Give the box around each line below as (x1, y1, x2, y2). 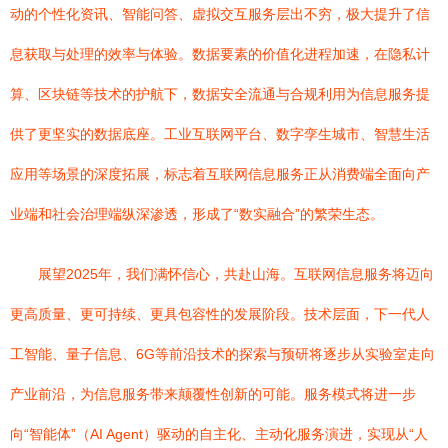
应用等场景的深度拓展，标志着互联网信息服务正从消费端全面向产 (10, 166, 430, 182)
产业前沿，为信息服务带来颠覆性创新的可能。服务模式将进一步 (10, 386, 416, 402)
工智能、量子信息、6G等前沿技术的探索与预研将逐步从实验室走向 (10, 346, 435, 362)
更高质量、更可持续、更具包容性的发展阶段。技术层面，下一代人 (10, 306, 430, 322)
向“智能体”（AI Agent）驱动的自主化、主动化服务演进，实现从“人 (10, 426, 428, 442)
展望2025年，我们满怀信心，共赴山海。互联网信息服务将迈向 (38, 266, 434, 282)
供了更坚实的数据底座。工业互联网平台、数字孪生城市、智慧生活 (10, 126, 430, 142)
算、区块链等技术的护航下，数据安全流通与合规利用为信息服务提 (10, 86, 430, 102)
